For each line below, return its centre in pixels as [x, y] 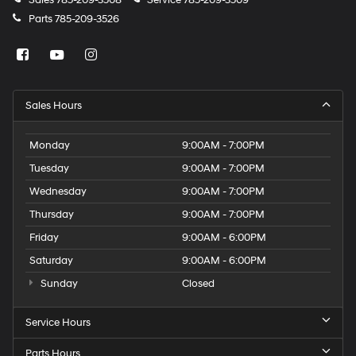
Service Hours [58, 322]
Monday [50, 145]
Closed [198, 283]
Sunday [58, 283]
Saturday [51, 260]
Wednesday [58, 191]
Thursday [52, 214]
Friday [44, 237]
